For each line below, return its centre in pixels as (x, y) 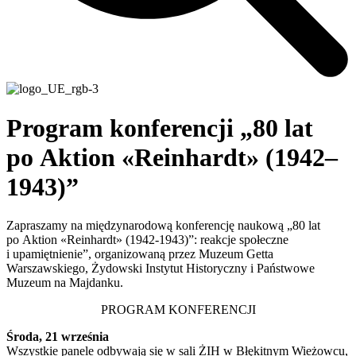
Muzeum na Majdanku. (65, 282)
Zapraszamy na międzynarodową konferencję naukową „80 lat (163, 225)
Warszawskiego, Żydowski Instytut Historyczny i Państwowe (161, 268)
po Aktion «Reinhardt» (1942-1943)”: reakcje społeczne (147, 240)
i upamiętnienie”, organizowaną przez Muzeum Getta (140, 254)
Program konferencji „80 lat (160, 128)
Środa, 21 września (58, 337)
